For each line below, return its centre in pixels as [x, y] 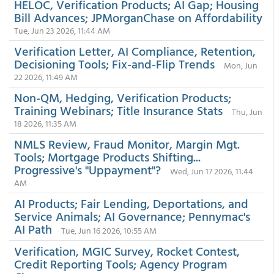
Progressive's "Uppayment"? [87, 169]
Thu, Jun [247, 112]
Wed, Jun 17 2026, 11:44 [212, 171]
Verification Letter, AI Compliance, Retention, [135, 51]
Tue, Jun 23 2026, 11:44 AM [62, 30]
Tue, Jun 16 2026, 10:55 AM [109, 230]
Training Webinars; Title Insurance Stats [118, 110]
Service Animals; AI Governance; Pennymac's [132, 216]
